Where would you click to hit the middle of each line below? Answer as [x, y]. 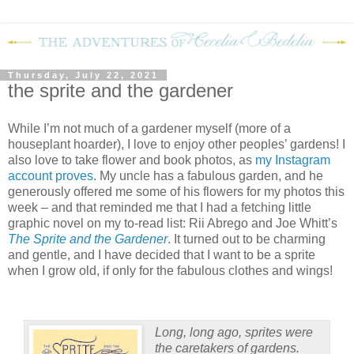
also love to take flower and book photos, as [132, 160]
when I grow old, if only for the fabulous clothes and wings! [170, 270]
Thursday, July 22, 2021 [83, 75]
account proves [51, 175]
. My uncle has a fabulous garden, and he [208, 175]
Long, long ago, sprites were [233, 332]
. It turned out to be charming [247, 239]
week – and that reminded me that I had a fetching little [160, 207]
